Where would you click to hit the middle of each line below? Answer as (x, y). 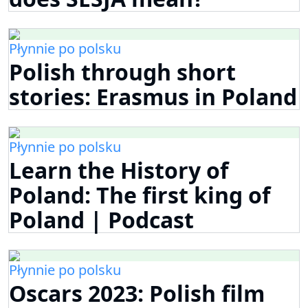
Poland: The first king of (140, 195)
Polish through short (122, 72)
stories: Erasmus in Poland (153, 97)
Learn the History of (119, 170)
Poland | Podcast (101, 220)
